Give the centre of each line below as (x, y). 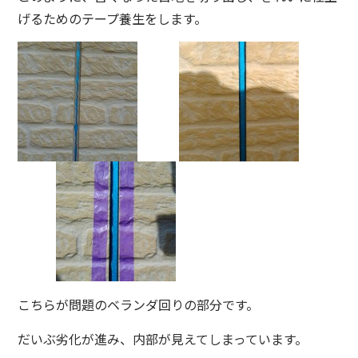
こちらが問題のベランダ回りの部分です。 (139, 305)
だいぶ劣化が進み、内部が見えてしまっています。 (163, 339)
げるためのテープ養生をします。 (113, 19)
